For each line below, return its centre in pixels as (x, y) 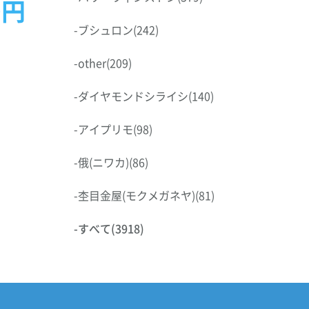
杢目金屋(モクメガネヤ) (137, 195)
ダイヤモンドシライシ (133, 96)
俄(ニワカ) (103, 162)
